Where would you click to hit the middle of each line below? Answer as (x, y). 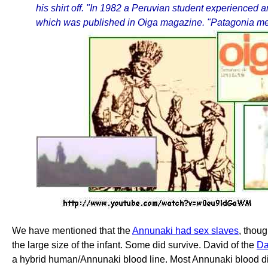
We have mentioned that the (72, 231)
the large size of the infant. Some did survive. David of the (134, 245)
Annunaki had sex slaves (185, 231)
